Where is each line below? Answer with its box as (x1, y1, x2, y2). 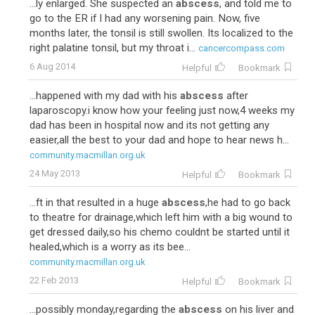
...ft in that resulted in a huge (30, 196, 162, 209)
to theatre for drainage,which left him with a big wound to (30, 211, 292, 224)
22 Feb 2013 (30, 275, 79, 285)
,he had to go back (205, 196, 290, 209)
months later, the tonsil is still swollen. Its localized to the (30, 27, 293, 39)
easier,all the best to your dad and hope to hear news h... (30, 134, 289, 146)
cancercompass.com (198, 43, 285, 53)
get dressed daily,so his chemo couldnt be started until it (30, 226, 290, 238)
